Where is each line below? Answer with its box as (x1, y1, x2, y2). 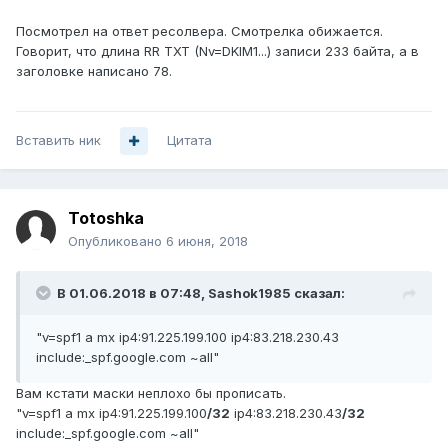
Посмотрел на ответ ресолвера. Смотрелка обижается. (16, 23, 383, 40)
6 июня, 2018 (166, 233, 248, 250)
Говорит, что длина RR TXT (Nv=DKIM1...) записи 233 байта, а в (16, 43, 419, 60)
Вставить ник (16, 132, 101, 149)
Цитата (167, 132, 212, 149)
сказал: (291, 285, 345, 302)
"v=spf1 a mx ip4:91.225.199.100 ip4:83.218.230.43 (36, 329, 339, 346)
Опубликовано (68, 233, 166, 250)
